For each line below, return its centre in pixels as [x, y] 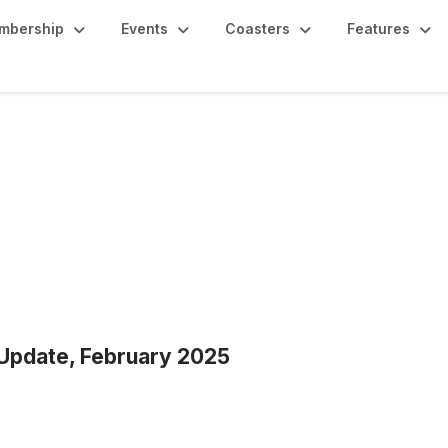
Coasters [257, 28]
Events [144, 28]
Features [378, 28]
